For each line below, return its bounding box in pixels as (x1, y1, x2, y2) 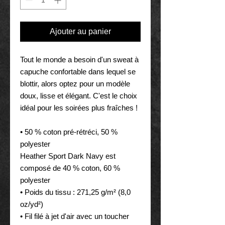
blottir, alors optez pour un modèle (20, 79, 130, 88)
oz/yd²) (20, 199, 43, 208)
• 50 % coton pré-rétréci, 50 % (20, 127, 118, 136)
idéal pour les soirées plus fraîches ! (20, 103, 138, 112)
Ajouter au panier (50, 27, 111, 36)
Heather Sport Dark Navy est (20, 151, 116, 160)
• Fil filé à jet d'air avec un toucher (20, 211, 129, 220)
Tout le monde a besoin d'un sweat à (20, 55, 139, 64)
